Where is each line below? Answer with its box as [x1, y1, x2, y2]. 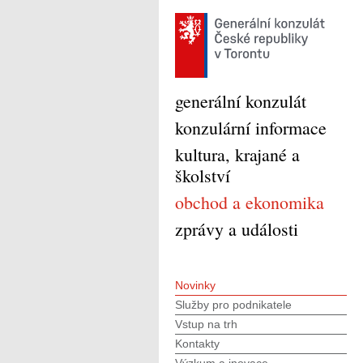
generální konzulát [175, 89, 306, 113]
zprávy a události [175, 217, 298, 241]
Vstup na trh [175, 318, 237, 331]
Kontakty [175, 337, 220, 350]
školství [175, 164, 230, 187]
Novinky [175, 279, 216, 292]
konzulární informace [175, 116, 327, 139]
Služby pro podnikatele [175, 298, 292, 311]
